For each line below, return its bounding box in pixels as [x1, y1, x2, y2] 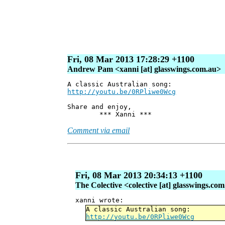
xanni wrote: [75, 196, 124, 204]
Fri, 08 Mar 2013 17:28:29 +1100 [67, 54, 195, 65]
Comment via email [67, 126, 130, 135]
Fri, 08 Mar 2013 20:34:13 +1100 [75, 170, 203, 181]
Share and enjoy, [67, 103, 132, 111]
